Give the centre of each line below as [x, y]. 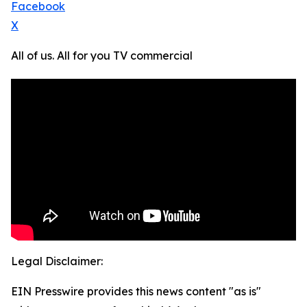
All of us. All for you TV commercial [102, 56]
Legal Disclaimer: [57, 261]
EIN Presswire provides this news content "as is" [136, 292]
